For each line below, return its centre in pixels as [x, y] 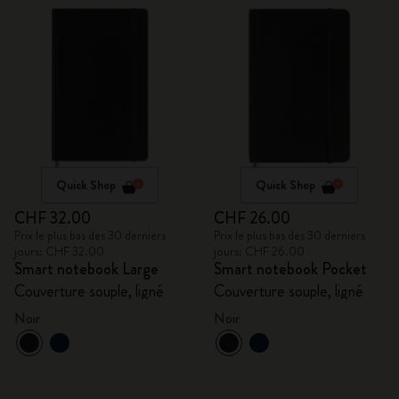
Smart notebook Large [86, 269]
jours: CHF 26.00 [259, 251]
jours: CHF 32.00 [59, 251]
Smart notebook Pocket [290, 269]
